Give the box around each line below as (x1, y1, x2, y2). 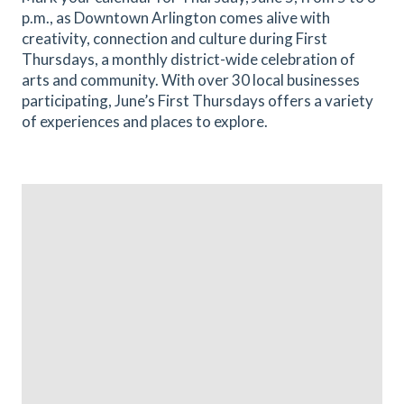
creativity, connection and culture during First (22, 29, 327, 48)
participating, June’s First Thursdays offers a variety (22, 91, 373, 110)
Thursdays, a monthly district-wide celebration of (22, 50, 355, 69)
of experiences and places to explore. (22, 112, 268, 131)
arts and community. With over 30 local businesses (22, 70, 360, 89)
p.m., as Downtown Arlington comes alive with (22, 8, 330, 27)
